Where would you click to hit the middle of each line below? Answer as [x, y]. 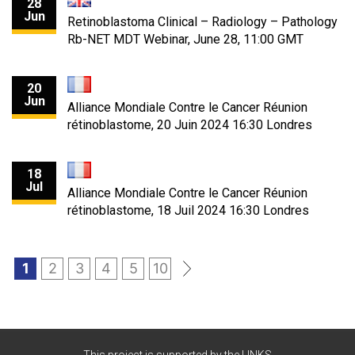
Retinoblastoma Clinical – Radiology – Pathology [202, 22]
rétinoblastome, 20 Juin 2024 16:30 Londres [190, 125]
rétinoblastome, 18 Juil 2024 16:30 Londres [188, 210]
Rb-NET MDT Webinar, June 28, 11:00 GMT [185, 40]
